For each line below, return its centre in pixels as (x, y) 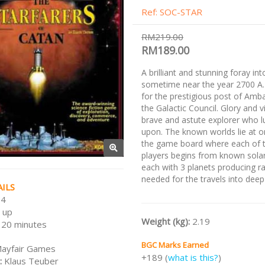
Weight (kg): (167, 221)
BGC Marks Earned (175, 245)
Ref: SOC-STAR (172, 12)
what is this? (193, 257)
